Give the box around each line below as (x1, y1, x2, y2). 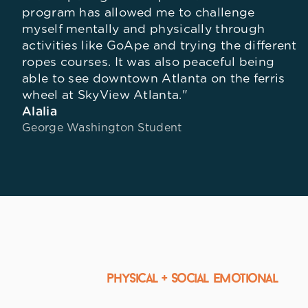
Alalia (22, 106, 57, 119)
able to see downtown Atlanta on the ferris (22, 73, 285, 86)
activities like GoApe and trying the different (22, 40, 297, 53)
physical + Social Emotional (107, 273, 278, 287)
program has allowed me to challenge (22, 7, 255, 20)
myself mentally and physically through (22, 23, 265, 36)
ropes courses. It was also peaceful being (22, 56, 275, 69)
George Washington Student (22, 122, 182, 134)
